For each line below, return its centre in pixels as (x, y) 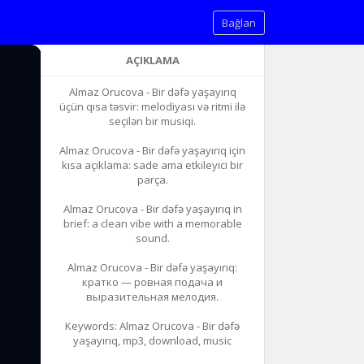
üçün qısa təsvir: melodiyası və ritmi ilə (153, 106)
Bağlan (239, 23)
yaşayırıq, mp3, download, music (153, 340)
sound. (152, 238)
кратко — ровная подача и (153, 282)
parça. (152, 180)
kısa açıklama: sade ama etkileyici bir (153, 165)
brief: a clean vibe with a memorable (152, 223)
